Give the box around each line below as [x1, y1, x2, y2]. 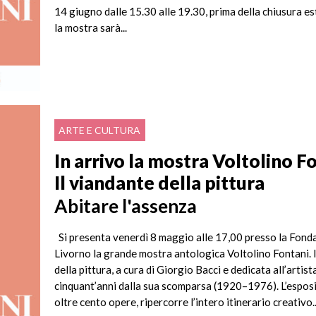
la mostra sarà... [54, 21, 128, 35]
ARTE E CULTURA [59, 124, 141, 137]
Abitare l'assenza [54, 195, 197, 218]
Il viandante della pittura [54, 171, 265, 194]
